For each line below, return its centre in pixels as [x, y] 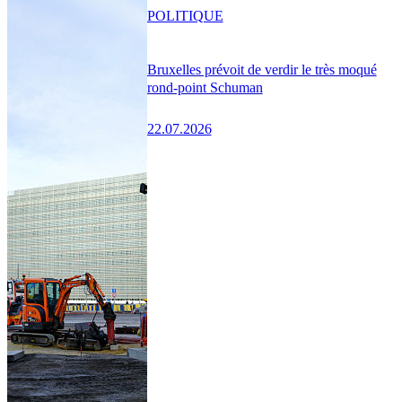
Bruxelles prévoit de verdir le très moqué [262, 70]
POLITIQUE [185, 15]
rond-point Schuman [205, 88]
